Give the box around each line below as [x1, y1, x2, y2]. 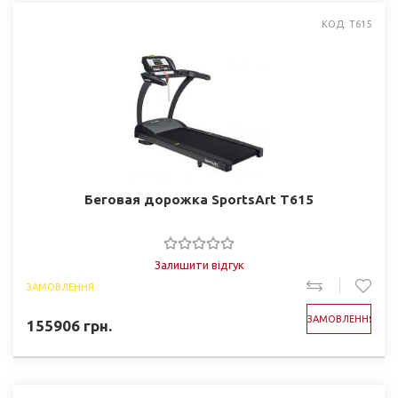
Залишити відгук [154, 259, 244, 271]
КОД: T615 [322, 19, 371, 29]
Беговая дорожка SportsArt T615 [84, 192, 314, 207]
